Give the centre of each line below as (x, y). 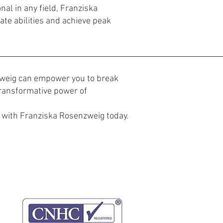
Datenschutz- (106, 152)
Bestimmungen (106, 162)
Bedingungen (54, 162)
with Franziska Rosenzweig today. (65, 116)
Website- (54, 152)
